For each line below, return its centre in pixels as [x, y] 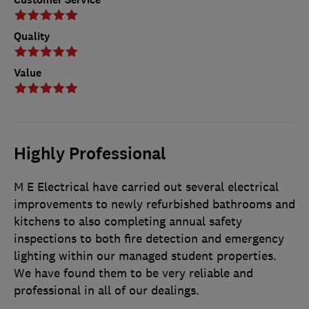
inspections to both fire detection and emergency [149, 238]
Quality [32, 36]
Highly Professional [90, 153]
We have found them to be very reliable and [133, 273]
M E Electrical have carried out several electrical [146, 187]
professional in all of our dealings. [107, 290]
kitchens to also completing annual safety [128, 221]
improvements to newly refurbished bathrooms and [154, 204]
